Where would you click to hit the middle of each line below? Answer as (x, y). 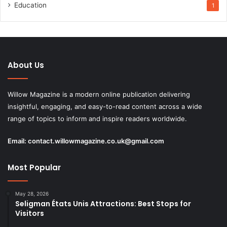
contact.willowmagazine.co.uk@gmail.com (96, 141)
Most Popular (34, 167)
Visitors (30, 213)
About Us (26, 65)
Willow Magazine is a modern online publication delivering (99, 94)
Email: (18, 141)
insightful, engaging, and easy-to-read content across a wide (105, 106)
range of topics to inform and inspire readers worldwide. (97, 118)
